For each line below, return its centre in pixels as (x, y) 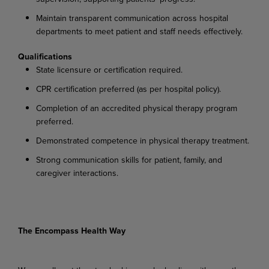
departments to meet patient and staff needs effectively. (139, 31)
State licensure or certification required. (109, 69)
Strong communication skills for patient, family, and (129, 159)
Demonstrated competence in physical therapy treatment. (143, 140)
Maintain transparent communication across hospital (132, 18)
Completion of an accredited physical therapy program (137, 108)
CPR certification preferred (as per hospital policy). (128, 89)
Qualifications (45, 56)
